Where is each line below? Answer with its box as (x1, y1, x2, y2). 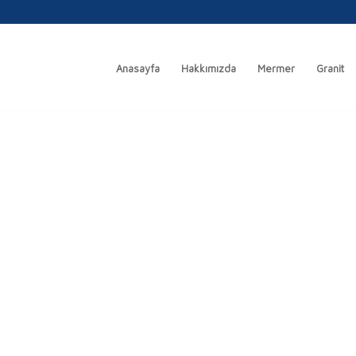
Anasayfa (116, 62, 160, 75)
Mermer (257, 62, 295, 75)
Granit (316, 62, 344, 75)
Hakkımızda (181, 62, 236, 75)
